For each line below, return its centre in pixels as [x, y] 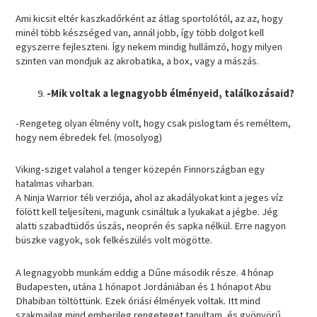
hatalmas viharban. [55, 184]
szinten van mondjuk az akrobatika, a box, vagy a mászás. [138, 61]
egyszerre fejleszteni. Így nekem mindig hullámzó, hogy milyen [149, 47]
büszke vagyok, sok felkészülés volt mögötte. [115, 240]
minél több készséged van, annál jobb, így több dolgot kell [140, 33]
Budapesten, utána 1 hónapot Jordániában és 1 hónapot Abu [144, 286]
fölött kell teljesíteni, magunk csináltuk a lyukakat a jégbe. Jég [147, 212]
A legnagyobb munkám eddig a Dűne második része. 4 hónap [145, 272]
